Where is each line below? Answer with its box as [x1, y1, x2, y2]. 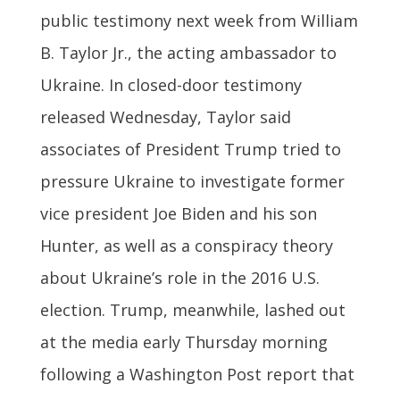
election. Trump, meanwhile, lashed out [39, 298, 346, 321]
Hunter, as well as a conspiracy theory [39, 234, 333, 256]
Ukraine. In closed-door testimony [39, 73, 302, 96]
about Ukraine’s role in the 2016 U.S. [39, 266, 320, 288]
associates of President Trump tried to [39, 137, 341, 160]
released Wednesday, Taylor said [39, 105, 291, 128]
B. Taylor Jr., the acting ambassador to [39, 41, 337, 63]
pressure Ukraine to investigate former [39, 170, 345, 192]
